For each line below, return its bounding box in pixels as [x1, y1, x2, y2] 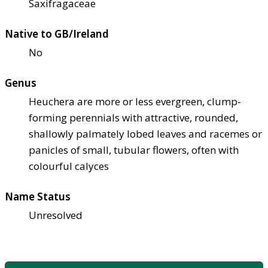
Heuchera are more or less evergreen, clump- [29, 94, 241, 108]
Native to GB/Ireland [5, 26, 109, 41]
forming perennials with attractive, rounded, [29, 110, 238, 124]
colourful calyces [29, 159, 109, 173]
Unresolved [29, 208, 83, 222]
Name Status [5, 189, 71, 203]
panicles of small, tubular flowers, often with [29, 142, 239, 157]
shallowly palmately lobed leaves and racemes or [29, 126, 262, 141]
